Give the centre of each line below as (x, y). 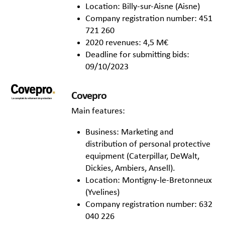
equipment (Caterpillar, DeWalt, (142, 157)
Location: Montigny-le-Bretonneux (149, 181)
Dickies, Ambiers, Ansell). (130, 169)
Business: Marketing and (129, 133)
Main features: (98, 111)
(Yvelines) (102, 193)
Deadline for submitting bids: (137, 55)
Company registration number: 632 (149, 205)
